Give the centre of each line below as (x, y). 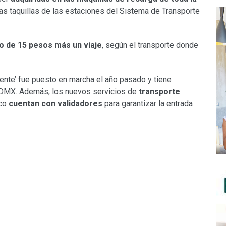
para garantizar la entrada (149, 104)
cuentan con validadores (56, 104)
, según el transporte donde (150, 45)
